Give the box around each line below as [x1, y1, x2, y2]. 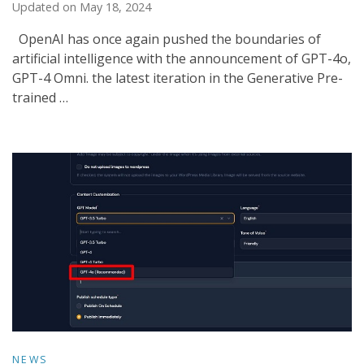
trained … [12, 89, 68, 107]
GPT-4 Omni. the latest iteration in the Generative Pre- [12, 69, 343, 88]
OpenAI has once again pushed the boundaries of [12, 30, 321, 49]
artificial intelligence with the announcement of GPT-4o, [12, 50, 351, 68]
